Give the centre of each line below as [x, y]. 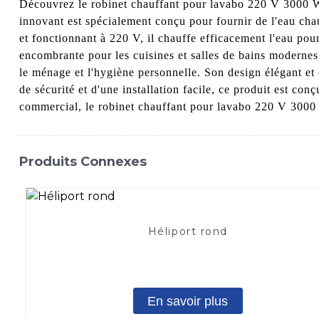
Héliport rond [188, 232]
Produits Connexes [83, 161]
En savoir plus [188, 301]
